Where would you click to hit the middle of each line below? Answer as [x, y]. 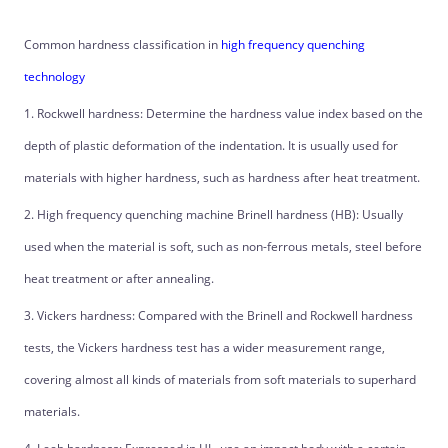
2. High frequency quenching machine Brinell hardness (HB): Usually [213, 214]
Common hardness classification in [122, 44]
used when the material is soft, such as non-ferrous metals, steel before [222, 246]
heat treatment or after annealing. [118, 278]
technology [54, 76]
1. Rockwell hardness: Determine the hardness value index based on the [223, 113]
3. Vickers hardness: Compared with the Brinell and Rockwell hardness [218, 315]
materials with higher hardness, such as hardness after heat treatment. [221, 177]
